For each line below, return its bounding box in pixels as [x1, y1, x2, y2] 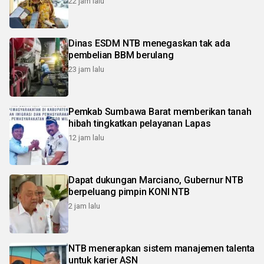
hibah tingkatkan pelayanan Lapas [68, 118, 211, 129]
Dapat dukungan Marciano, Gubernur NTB [68, 174, 243, 186]
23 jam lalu [68, 65, 104, 74]
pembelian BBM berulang [68, 49, 174, 61]
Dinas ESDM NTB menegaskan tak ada [68, 38, 230, 49]
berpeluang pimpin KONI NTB [68, 186, 190, 197]
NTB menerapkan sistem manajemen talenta [68, 243, 89, 254]
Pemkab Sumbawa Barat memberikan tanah [68, 106, 252, 117]
